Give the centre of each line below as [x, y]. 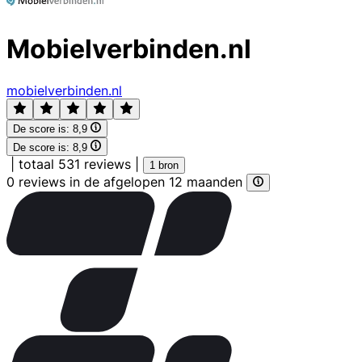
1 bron [164, 165]
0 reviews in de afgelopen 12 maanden [126, 181]
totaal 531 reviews [75, 164]
